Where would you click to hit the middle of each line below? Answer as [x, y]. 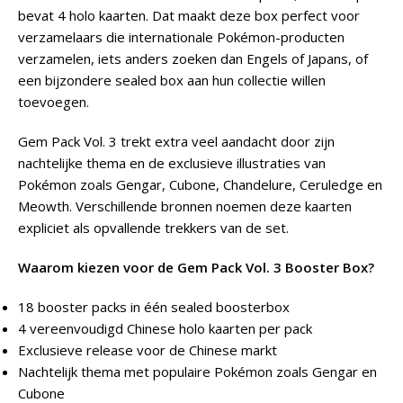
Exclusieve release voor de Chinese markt [148, 349]
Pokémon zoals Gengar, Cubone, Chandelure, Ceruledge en [200, 184]
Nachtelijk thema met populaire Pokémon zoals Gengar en [197, 371]
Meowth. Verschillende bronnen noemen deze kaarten [185, 206]
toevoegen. [54, 101]
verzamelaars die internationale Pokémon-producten [181, 36]
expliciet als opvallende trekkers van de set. [153, 227]
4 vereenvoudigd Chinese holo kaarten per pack [165, 328]
